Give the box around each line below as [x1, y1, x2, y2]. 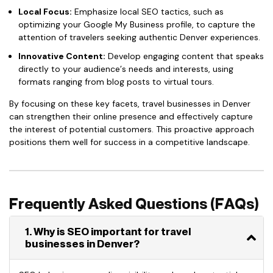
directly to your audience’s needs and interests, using [18, 63, 233, 74]
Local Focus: [18, 6, 72, 17]
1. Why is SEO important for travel [25, 225, 191, 238]
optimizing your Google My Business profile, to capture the [18, 19, 255, 30]
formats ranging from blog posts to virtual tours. [18, 76, 214, 87]
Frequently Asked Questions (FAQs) [9, 195, 259, 213]
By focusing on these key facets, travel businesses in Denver [9, 98, 250, 109]
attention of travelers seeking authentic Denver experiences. [18, 32, 260, 43]
